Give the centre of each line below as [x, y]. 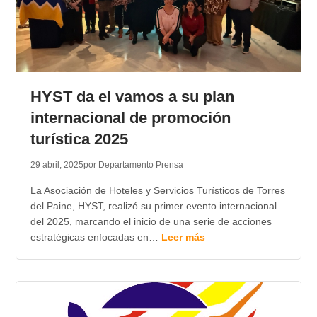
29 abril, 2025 [57, 165]
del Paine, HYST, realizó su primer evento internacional [153, 206]
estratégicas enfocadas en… [96, 237]
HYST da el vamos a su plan [132, 97]
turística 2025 [79, 139]
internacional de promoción [130, 118]
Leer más [183, 237]
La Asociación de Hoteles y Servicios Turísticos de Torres [157, 191]
